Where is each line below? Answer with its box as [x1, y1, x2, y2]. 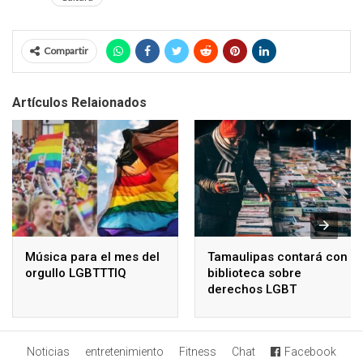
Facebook [284, 345, 336, 358]
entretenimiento [85, 345, 164, 358]
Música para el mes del [25, 249, 160, 264]
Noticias [27, 345, 70, 358]
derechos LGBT [207, 281, 297, 297]
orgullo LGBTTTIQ [25, 265, 126, 280]
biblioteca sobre [207, 265, 301, 280]
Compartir [44, 45, 88, 57]
